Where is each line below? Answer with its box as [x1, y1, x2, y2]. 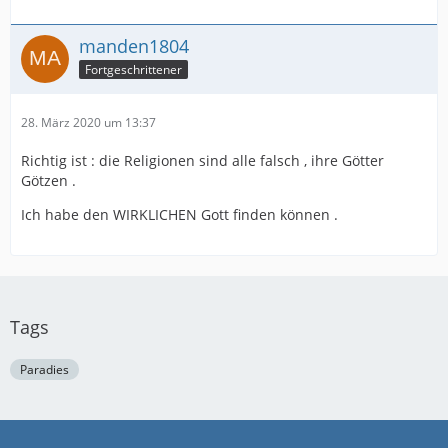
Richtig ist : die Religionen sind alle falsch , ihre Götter [21, 151, 384, 170]
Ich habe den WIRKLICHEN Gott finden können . [21, 205, 338, 224]
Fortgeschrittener [85, 60, 182, 78]
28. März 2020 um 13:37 [21, 114, 156, 131]
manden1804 [79, 34, 189, 58]
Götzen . [21, 171, 76, 190]
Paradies [20, 361, 69, 378]
